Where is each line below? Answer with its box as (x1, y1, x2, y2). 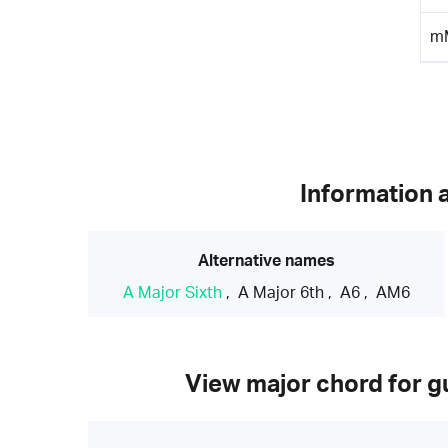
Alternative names (198, 252, 336, 269)
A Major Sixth (123, 284, 223, 301)
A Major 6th (238, 284, 325, 301)
